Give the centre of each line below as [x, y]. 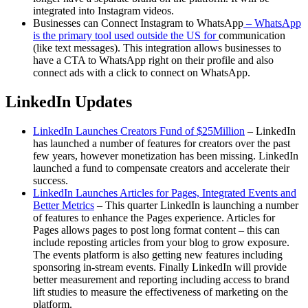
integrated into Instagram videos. [103, 11]
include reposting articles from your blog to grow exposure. [161, 243]
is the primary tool [72, 36]
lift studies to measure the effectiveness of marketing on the [161, 292]
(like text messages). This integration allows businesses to [157, 48]
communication [252, 36]
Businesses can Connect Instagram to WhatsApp [138, 23]
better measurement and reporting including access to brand [161, 280]
